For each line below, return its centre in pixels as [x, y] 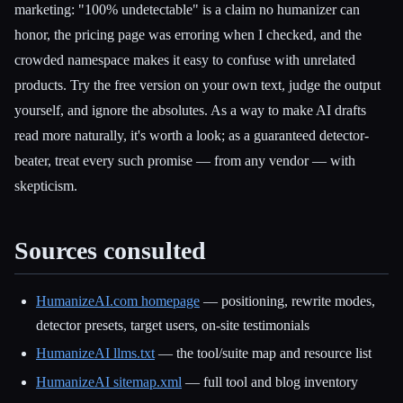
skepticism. [46, 186]
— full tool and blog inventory [270, 382]
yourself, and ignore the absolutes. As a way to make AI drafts [190, 111]
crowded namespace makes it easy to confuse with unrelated [185, 60]
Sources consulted [110, 251]
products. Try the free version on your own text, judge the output [197, 85]
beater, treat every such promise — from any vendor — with [185, 161]
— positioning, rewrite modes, [287, 300]
